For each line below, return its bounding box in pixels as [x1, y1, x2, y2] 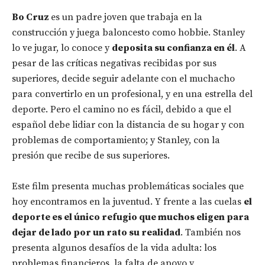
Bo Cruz [12, 11, 51, 23]
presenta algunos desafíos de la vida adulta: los [12, 242, 216, 254]
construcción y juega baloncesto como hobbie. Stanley [12, 27, 245, 38]
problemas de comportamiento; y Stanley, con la [12, 134, 220, 146]
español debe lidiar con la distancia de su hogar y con [12, 119, 244, 131]
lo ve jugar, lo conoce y [12, 42, 112, 54]
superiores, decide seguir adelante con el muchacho [12, 73, 235, 85]
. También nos [180, 227, 241, 238]
